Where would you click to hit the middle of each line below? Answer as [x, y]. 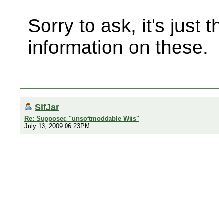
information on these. [118, 47]
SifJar [47, 107]
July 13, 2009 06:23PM [57, 126]
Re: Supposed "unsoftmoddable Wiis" [82, 119]
